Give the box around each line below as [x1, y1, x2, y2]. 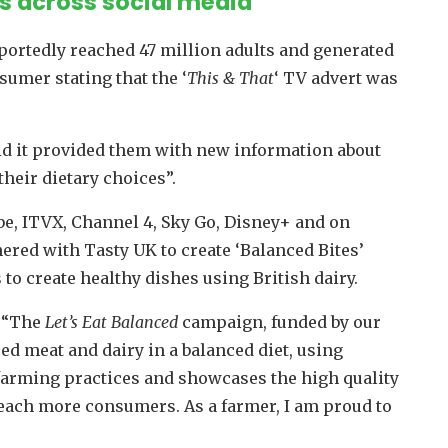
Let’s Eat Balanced [44, 312, 178, 333]
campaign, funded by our [177, 312, 381, 333]
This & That [186, 68, 274, 89]
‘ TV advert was [273, 68, 398, 89]
